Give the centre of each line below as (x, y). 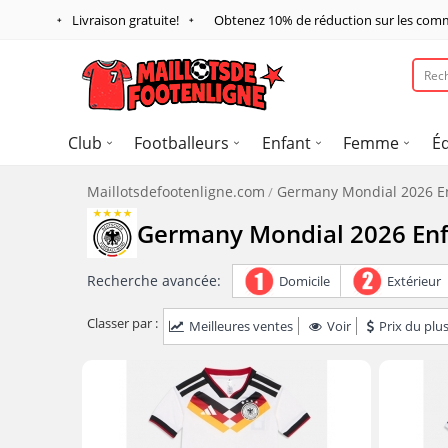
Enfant (286, 143)
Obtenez (241, 20)
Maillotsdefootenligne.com (176, 191)
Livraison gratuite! (125, 20)
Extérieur (414, 281)
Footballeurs (182, 143)
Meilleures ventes (241, 326)
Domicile (304, 281)
